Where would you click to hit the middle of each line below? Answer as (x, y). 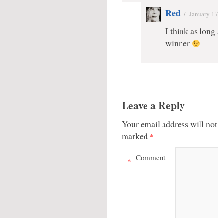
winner (179, 43)
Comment (151, 157)
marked (136, 136)
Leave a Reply (153, 105)
